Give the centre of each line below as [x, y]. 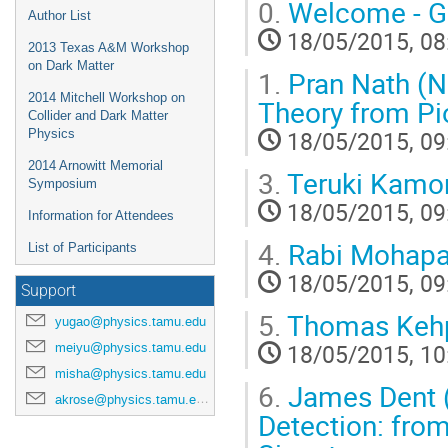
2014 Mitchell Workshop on [106, 97]
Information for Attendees [101, 215]
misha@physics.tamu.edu [130, 373]
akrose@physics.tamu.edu [125, 399]
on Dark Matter [71, 65]
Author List [59, 15]
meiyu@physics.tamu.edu [130, 347]
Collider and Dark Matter [98, 115]
